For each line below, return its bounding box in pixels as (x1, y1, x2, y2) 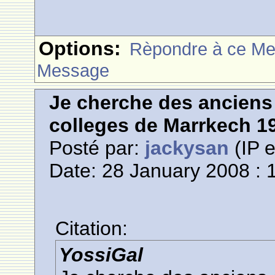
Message (37, 60, 110, 80)
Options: (39, 37, 122, 60)
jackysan (145, 137, 230, 159)
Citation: (55, 217, 128, 239)
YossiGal (59, 244, 144, 266)
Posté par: (49, 137, 145, 159)
